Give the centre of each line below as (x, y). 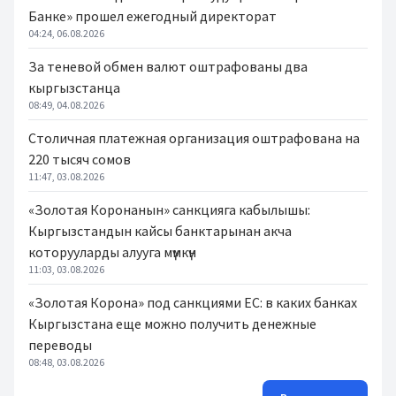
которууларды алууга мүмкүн (112, 252)
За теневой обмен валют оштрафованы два (168, 66)
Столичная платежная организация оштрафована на (194, 138)
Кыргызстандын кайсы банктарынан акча (160, 231)
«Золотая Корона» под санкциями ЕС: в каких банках (193, 302)
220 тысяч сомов (80, 159)
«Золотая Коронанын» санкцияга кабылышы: (169, 209)
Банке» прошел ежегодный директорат (152, 16)
